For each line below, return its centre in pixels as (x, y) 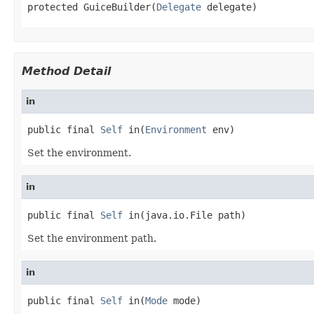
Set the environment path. (92, 238)
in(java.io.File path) (184, 215)
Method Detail (66, 71)
